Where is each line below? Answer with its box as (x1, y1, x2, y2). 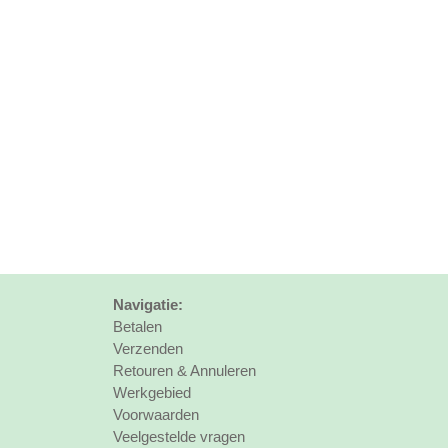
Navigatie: (113, 296, 184, 313)
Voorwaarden (113, 406, 200, 423)
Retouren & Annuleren (113, 362, 257, 379)
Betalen (113, 318, 163, 335)
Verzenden (113, 340, 184, 357)
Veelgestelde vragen (113, 428, 246, 445)
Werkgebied (113, 384, 192, 401)
